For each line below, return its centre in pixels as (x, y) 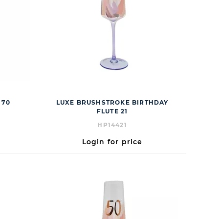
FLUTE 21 (112, 111)
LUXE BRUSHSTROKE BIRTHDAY (112, 102)
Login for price (112, 142)
